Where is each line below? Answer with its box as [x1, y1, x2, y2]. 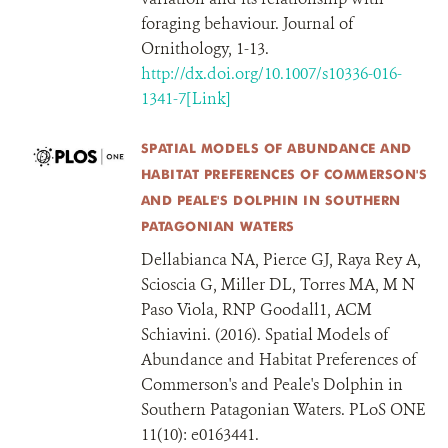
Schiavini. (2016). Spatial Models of [140, 324, 388, 345]
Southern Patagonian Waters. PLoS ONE [140, 399, 426, 420]
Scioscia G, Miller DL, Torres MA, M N [140, 274, 415, 295]
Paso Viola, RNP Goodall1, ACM [140, 299, 372, 320]
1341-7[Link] [140, 88, 231, 109]
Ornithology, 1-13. [140, 38, 269, 59]
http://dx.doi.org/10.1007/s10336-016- [140, 63, 402, 84]
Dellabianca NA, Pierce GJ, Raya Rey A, [140, 249, 421, 270]
